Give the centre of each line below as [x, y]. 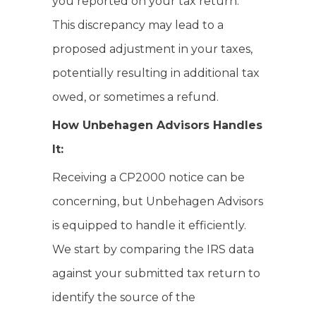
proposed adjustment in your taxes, [152, 49]
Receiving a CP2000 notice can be [148, 177]
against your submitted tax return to [156, 273]
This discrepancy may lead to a [138, 25]
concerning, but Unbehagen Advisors [158, 201]
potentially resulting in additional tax [156, 73]
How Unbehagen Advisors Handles [157, 125]
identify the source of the [124, 297]
